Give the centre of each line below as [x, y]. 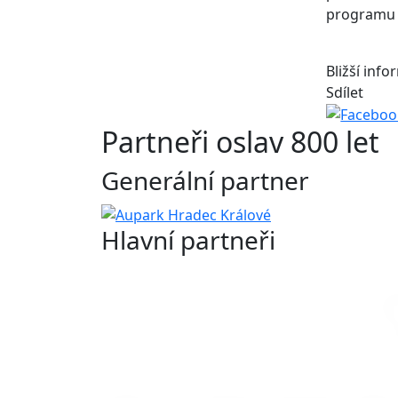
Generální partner [205, 181]
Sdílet [345, 92]
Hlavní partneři [188, 240]
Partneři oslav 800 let [240, 142]
